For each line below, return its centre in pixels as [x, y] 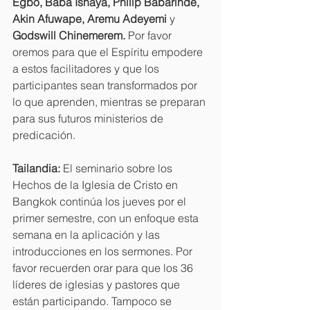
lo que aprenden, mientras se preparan [110, 101]
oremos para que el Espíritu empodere [109, 52]
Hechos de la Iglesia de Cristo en [97, 184]
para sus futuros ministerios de [89, 118]
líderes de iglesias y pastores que [98, 284]
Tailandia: [38, 168]
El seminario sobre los [119, 168]
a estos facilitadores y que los [87, 68]
